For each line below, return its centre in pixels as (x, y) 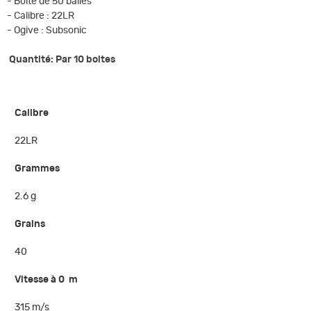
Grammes (37, 169)
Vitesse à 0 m (47, 280)
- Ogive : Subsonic (47, 30)
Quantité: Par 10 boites (62, 59)
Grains (30, 225)
